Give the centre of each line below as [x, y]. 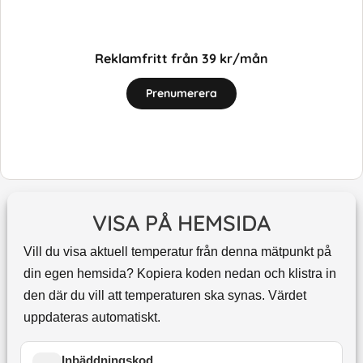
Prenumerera [181, 93]
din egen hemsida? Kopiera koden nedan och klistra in [179, 274]
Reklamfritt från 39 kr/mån [181, 58]
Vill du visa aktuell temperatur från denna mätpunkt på [177, 252]
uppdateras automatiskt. [92, 318]
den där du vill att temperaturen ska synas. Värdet [164, 296]
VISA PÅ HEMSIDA [181, 223]
